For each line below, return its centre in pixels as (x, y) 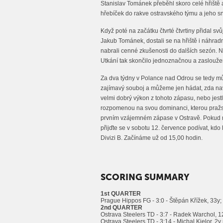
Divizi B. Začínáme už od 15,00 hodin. (152, 138)
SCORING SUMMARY (145, 177)
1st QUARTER (121, 194)
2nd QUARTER (121, 208)
